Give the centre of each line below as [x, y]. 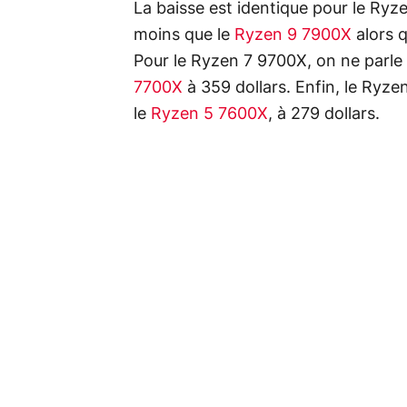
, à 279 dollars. [324, 114]
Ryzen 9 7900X [293, 35]
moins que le [184, 35]
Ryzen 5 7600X [209, 114]
